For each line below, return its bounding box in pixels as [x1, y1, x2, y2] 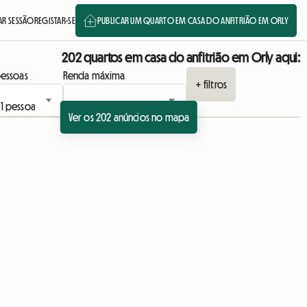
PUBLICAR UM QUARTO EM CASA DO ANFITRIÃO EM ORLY [97, 15, 288, 25]
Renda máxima [62, 70, 125, 81]
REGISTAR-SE [34, 15, 75, 25]
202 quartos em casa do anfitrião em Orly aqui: [62, 51, 300, 64]
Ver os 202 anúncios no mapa [68, 112, 190, 123]
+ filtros [195, 79, 228, 90]
